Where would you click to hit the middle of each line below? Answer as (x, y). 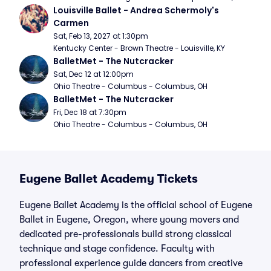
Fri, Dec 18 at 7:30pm (90, 112)
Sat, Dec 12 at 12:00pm (93, 74)
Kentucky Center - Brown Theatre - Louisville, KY (139, 48)
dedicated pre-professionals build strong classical (126, 234)
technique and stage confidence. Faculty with (117, 249)
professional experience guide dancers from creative (131, 263)
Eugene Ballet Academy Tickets (109, 179)
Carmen (71, 23)
